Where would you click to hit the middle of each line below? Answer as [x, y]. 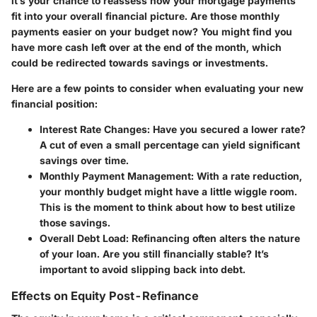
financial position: [54, 104]
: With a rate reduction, [247, 176]
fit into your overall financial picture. [101, 16]
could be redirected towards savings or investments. [140, 63]
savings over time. [84, 161]
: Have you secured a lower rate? [226, 129]
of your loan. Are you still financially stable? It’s [154, 254]
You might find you [245, 32]
